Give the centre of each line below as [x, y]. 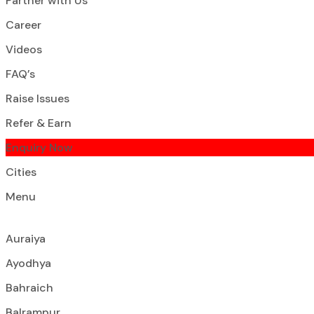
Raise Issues [37, 98]
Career [23, 25]
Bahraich [29, 288]
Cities [21, 172]
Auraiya [26, 239]
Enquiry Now [39, 148]
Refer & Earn [39, 123]
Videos [24, 49]
